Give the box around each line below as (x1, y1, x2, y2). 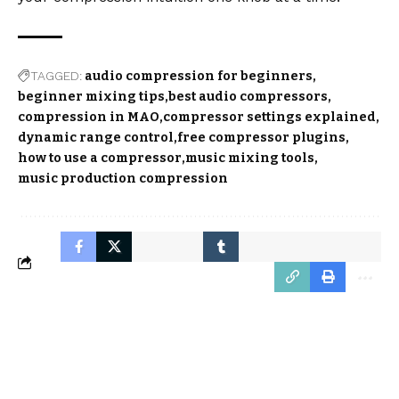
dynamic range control (18, 130, 174, 146)
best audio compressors (168, 89, 328, 105)
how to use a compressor (18, 151, 182, 167)
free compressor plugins (177, 130, 346, 146)
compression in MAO (18, 110, 159, 126)
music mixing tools (185, 151, 314, 167)
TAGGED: (30, 69, 82, 84)
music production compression (18, 171, 228, 187)
